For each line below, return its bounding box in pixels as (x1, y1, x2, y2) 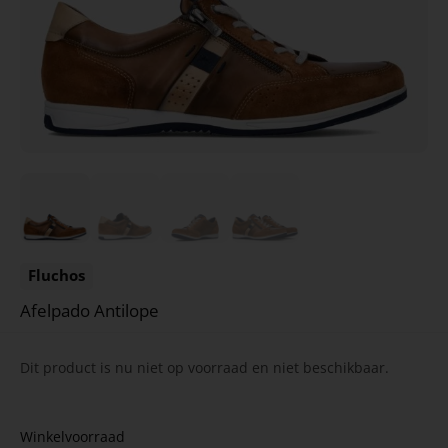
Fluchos (28, 264, 85, 285)
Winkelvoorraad (20, 426, 125, 446)
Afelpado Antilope (20, 298, 159, 322)
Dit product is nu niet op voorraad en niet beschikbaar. (20, 357, 389, 377)
